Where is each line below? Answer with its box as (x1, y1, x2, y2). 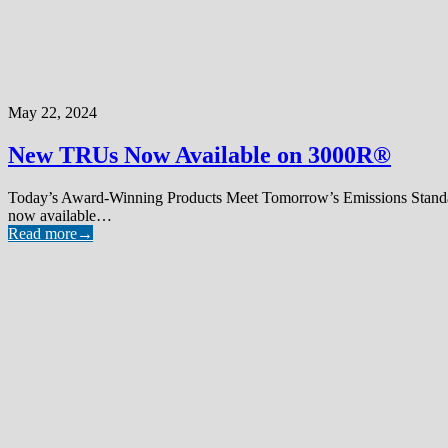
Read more (8, 224, 77, 242)
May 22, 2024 (8, 103, 97, 121)
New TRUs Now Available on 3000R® (8, 141, 391, 168)
